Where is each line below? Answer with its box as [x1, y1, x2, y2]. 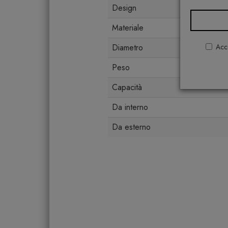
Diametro [112, 42, 143, 54]
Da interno [112, 101, 148, 113]
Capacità [112, 81, 142, 94]
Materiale [112, 22, 144, 34]
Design [112, 2, 136, 14]
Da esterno [112, 121, 151, 133]
